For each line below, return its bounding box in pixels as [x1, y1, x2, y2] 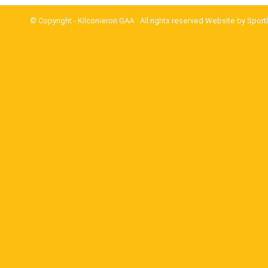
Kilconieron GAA [78, 16, 134, 26]
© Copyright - [30, 16, 78, 26]
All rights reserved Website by [140, 16, 247, 26]
